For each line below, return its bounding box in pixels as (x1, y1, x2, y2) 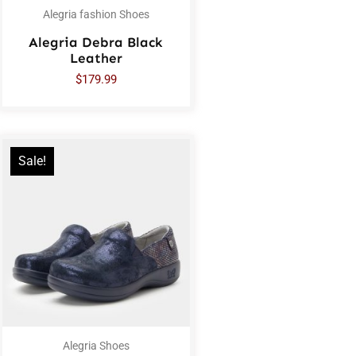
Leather (69, 49, 122, 66)
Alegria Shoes (62, 339, 130, 352)
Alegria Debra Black (29, 33, 164, 50)
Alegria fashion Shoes (42, 8, 149, 21)
